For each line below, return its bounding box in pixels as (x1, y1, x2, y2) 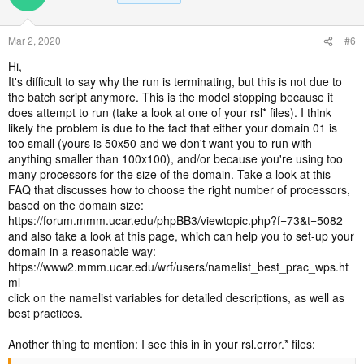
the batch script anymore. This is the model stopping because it (8, 89, 333, 105)
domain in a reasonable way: (8, 243, 156, 259)
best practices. (8, 305, 83, 321)
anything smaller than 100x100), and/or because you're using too (8, 150, 343, 167)
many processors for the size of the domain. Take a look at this (8, 166, 331, 182)
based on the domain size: (8, 197, 144, 213)
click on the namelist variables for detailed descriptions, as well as (8, 289, 344, 305)
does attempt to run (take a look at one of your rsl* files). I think (8, 104, 331, 120)
